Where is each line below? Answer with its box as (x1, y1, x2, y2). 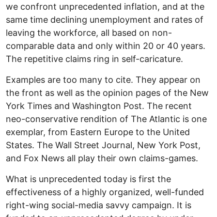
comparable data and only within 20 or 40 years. (6, 40, 205, 51)
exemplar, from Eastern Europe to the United (6, 126, 190, 137)
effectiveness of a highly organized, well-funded (6, 186, 204, 197)
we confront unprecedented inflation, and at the (6, 1, 204, 12)
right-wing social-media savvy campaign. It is (6, 200, 191, 210)
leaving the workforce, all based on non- (6, 27, 172, 38)
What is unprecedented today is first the (6, 173, 171, 184)
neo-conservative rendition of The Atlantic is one (6, 113, 207, 124)
